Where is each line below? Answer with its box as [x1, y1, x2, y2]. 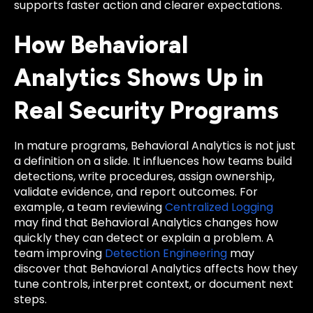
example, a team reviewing [14, 199, 165, 216]
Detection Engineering [105, 245, 227, 262]
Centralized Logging [165, 199, 273, 216]
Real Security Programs [14, 96, 279, 126]
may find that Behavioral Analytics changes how [14, 214, 278, 231]
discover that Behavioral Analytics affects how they [14, 261, 298, 277]
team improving [14, 245, 105, 262]
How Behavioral [14, 31, 188, 60]
